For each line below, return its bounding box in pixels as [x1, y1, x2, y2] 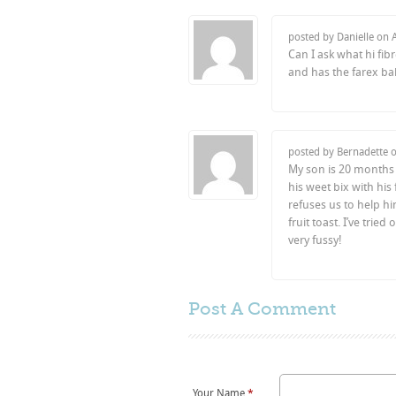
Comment [247, 299, 336, 319]
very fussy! [288, 233, 342, 247]
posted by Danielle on [288, 31, 392, 43]
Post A [188, 299, 247, 319]
